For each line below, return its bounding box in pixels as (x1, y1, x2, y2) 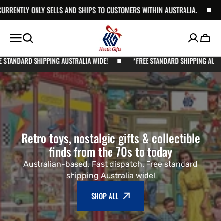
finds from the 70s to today (49, 143, 172, 160)
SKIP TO (1, 4, 23, 15)
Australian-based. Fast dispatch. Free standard (23, 159, 198, 169)
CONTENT (1, 13, 26, 24)
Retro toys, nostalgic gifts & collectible (21, 129, 200, 147)
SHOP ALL (91, 190, 118, 201)
